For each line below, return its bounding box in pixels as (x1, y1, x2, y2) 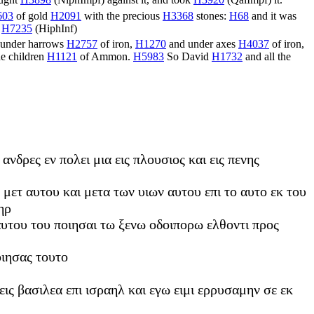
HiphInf (39, 22, 74, 34)
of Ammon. (77, 50, 133, 63)
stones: (193, 9, 229, 22)
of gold (13, 9, 50, 22)
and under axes (166, 38, 238, 50)
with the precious (81, 9, 163, 22)
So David (164, 50, 212, 63)
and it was (249, 9, 296, 22)
